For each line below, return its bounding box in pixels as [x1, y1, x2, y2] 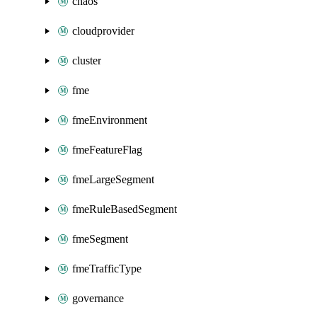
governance [72, 292, 124, 304]
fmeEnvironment [72, 114, 147, 126]
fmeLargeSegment [72, 173, 154, 185]
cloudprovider [72, 25, 134, 37]
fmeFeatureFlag [72, 144, 142, 156]
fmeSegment [72, 233, 128, 245]
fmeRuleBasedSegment [72, 203, 177, 215]
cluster [72, 54, 101, 67]
